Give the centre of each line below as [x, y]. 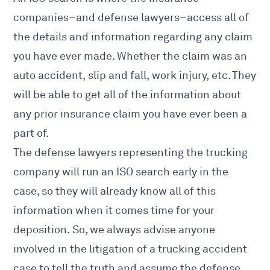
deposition [40, 230]
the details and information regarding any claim [133, 37]
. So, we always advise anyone [141, 230]
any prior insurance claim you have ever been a [130, 114]
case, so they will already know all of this [115, 191]
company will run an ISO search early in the [121, 172]
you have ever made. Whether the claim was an [130, 56]
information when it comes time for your [114, 211]
